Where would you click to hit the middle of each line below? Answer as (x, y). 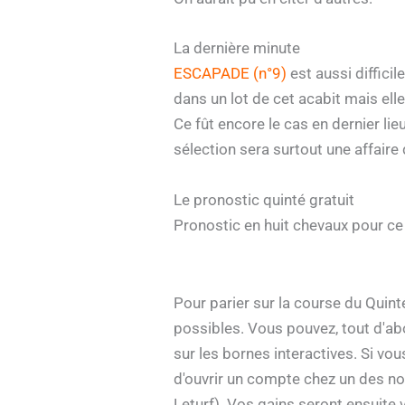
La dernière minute (237, 48)
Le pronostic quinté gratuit (264, 199)
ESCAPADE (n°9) (230, 74)
